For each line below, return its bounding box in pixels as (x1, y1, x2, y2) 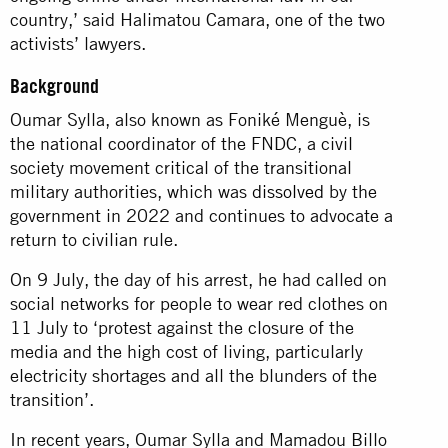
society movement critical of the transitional (10, 156, 352, 178)
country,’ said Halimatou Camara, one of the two (10, 8, 385, 30)
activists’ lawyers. (10, 32, 151, 54)
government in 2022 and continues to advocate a (10, 204, 393, 226)
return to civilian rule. (10, 228, 178, 250)
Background (10, 72, 99, 98)
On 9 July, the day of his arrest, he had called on (10, 268, 387, 290)
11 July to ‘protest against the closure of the (10, 316, 354, 338)
